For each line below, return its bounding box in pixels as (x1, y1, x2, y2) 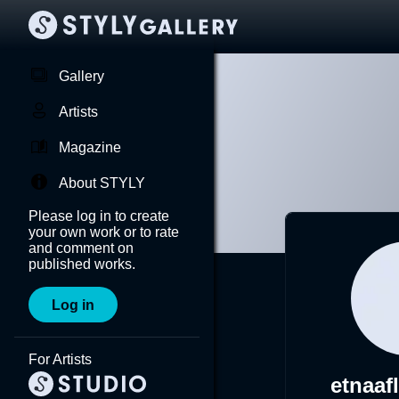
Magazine (59, 140, 121, 155)
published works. (28, 256, 135, 272)
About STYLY (59, 175, 145, 191)
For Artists (28, 352, 92, 367)
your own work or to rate (28, 224, 179, 240)
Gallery (59, 69, 104, 84)
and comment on (28, 240, 134, 256)
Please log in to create (28, 208, 169, 224)
